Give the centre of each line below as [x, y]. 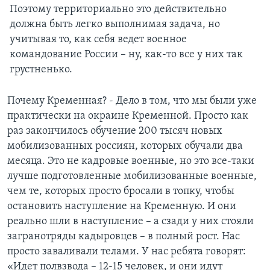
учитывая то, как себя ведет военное [98, 40]
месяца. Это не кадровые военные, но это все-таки [131, 162]
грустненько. [41, 70]
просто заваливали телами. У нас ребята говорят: [127, 252]
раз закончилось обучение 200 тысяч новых [115, 131]
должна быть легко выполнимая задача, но [115, 25]
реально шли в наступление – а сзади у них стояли [130, 222]
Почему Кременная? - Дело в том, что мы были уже [132, 101]
